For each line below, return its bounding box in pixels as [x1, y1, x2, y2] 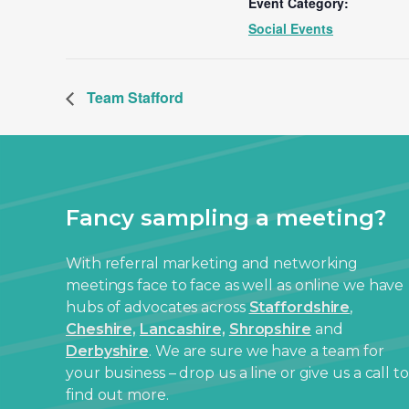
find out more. [66, 386, 169, 404]
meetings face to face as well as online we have [66, 277, 404, 295]
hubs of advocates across [66, 299, 249, 317]
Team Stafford [83, 87, 184, 109]
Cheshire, [66, 320, 137, 339]
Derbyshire [66, 342, 149, 361]
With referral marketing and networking [66, 255, 359, 273]
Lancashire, [140, 320, 225, 339]
